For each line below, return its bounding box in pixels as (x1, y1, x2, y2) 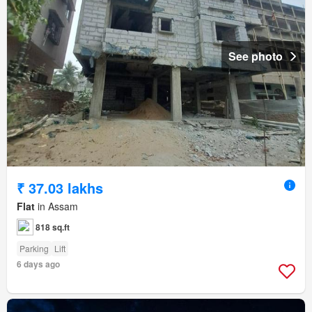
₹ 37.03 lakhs (17, 178, 103, 198)
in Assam (35, 199, 78, 214)
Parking (19, 242, 49, 255)
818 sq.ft (36, 221, 70, 234)
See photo (228, 48, 283, 65)
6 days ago (17, 258, 60, 271)
